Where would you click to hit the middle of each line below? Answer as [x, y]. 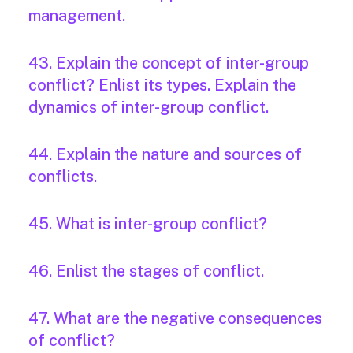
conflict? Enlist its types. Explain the [162, 85]
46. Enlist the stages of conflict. [146, 271]
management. [77, 16]
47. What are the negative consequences [175, 319]
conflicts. [63, 177]
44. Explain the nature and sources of [165, 155]
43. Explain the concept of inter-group [169, 63]
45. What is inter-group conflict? [148, 224]
